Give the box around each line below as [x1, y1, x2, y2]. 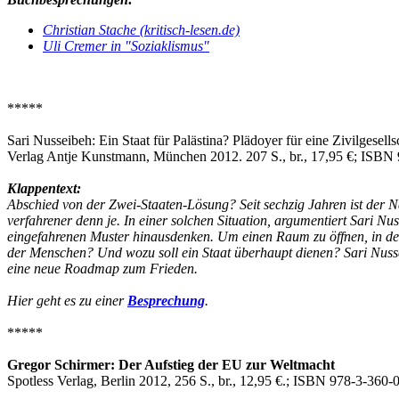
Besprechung [127, 292, 205, 308]
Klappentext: [7, 180, 81, 196]
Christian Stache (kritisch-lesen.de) [43, 21, 240, 37]
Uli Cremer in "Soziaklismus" [43, 37, 209, 53]
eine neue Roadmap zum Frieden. [7, 260, 198, 276]
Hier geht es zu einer [7, 292, 127, 308]
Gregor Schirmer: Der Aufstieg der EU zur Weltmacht [7, 356, 335, 372]
